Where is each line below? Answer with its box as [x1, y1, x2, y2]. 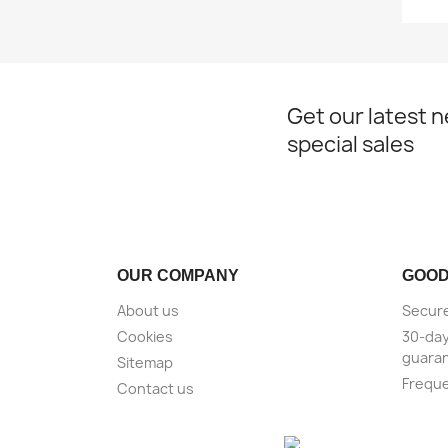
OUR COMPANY [117, 267, 239, 285]
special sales [287, 130, 414, 160]
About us [117, 301, 179, 321]
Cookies [117, 327, 173, 347]
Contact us [117, 379, 194, 399]
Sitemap [117, 353, 173, 373]
